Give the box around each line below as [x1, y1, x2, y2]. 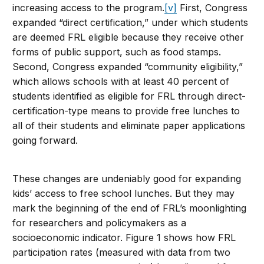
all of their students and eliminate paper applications [12, 120, 246, 132]
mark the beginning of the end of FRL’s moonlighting [12, 202, 247, 214]
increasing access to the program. [12, 2, 165, 14]
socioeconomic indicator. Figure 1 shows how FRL [12, 232, 236, 244]
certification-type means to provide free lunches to [12, 105, 240, 117]
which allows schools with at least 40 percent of [12, 75, 230, 88]
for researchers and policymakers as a [12, 217, 187, 229]
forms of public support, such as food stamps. [12, 46, 222, 58]
